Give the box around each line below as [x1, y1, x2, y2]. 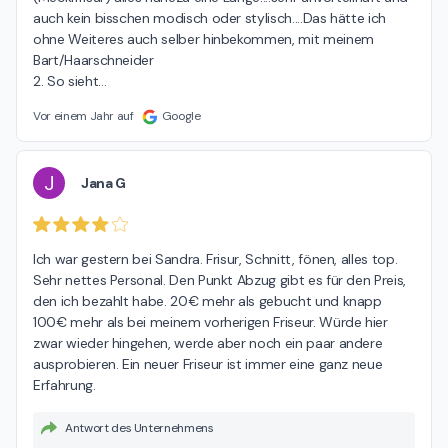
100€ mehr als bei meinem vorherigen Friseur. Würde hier [33, 312, 388, 331]
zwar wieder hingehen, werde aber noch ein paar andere [33, 333, 383, 352]
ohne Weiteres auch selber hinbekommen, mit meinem [33, 30, 374, 49]
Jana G [81, 173, 126, 192]
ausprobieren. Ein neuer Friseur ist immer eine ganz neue [33, 354, 383, 373]
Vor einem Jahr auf [33, 108, 134, 125]
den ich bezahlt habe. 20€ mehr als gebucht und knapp [33, 291, 382, 310]
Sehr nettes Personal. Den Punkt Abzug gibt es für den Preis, [33, 270, 406, 289]
